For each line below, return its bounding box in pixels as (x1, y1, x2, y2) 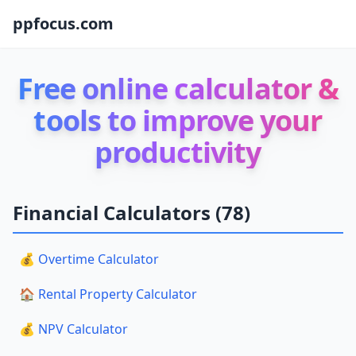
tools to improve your (33, 101, 323, 140)
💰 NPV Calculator (19, 320, 128, 338)
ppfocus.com (13, 13, 114, 34)
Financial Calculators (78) (13, 199, 250, 226)
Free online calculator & (17, 69, 339, 108)
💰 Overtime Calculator (19, 250, 159, 268)
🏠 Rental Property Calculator (19, 285, 197, 303)
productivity (95, 133, 261, 172)
